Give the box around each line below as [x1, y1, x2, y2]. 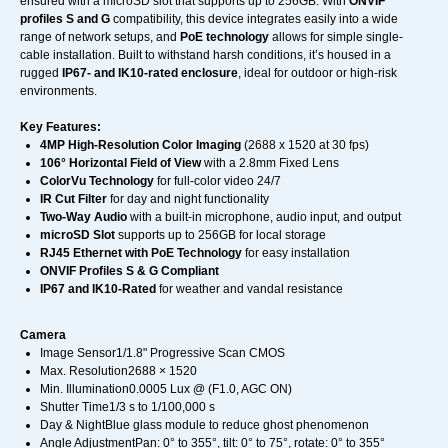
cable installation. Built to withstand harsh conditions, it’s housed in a [20, 48, 391, 63]
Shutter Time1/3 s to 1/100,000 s [40, 400, 215, 415]
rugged [20, 66, 62, 81]
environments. [20, 84, 97, 99]
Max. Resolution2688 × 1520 [40, 364, 197, 379]
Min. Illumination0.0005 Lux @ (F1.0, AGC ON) [40, 382, 292, 397]
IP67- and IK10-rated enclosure [62, 66, 238, 81]
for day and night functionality [107, 192, 269, 207]
